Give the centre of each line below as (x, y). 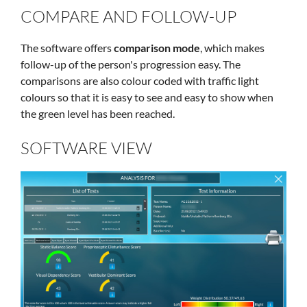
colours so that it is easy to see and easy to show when (147, 97)
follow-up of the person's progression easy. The (131, 64)
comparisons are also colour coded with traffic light (140, 81)
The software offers (67, 48)
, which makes (232, 48)
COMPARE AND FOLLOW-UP (128, 17)
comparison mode (157, 48)
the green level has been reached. (98, 114)
